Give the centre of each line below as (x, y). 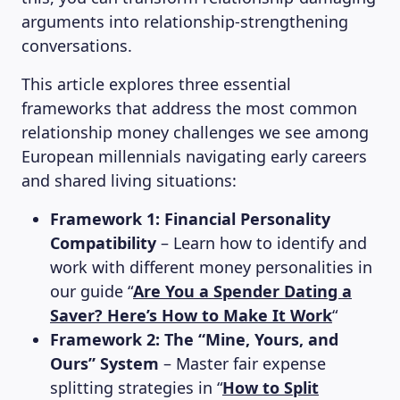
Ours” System (104, 363)
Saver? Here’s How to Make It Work (191, 315)
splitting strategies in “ (136, 387)
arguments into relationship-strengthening (185, 21)
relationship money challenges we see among (195, 132)
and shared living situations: (129, 180)
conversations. (77, 46)
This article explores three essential (156, 84)
